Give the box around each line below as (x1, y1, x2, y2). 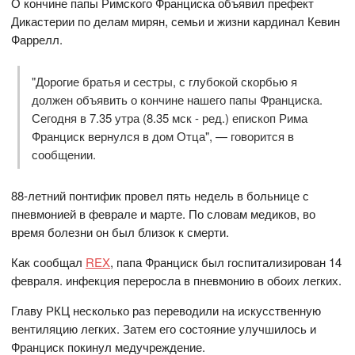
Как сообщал (11, 253, 86, 270)
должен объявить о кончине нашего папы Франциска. (31, 90, 323, 108)
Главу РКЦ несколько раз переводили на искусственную (11, 301, 322, 319)
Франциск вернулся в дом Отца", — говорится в (31, 127, 294, 144)
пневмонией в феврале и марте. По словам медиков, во (11, 204, 316, 222)
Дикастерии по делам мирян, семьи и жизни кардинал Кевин (11, 13, 341, 30)
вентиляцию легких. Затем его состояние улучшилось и (11, 319, 317, 337)
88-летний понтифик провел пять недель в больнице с (11, 186, 310, 204)
